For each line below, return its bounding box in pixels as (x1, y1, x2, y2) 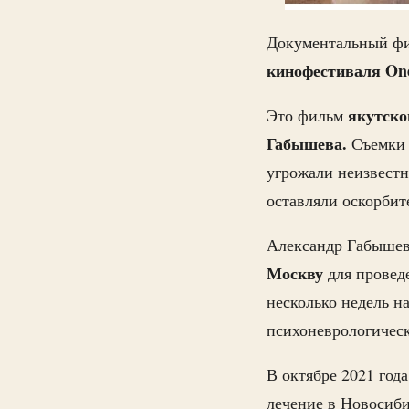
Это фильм (267, 104, 343, 126)
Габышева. (267, 131, 351, 155)
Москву (267, 261, 323, 285)
